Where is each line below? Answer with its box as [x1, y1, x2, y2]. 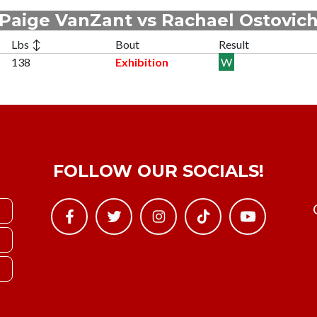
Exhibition [115, 54, 168, 69]
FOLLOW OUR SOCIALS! [53, 160, 264, 181]
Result [219, 37, 250, 51]
